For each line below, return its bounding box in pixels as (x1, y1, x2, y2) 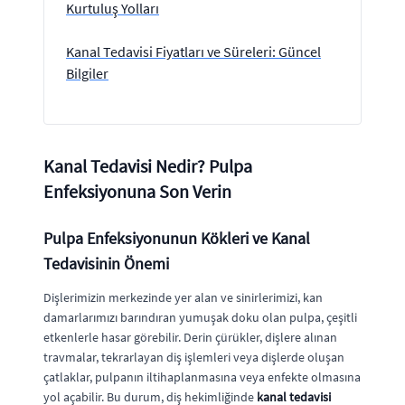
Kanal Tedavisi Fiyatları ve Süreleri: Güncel (66, 42, 321, 61)
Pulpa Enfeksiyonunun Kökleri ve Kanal (43, 228, 310, 249)
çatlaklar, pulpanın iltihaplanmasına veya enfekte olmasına (43, 369, 361, 385)
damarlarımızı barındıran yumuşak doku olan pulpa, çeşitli (43, 309, 357, 325)
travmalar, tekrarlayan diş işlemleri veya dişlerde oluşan (43, 349, 344, 365)
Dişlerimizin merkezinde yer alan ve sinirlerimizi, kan (43, 289, 323, 306)
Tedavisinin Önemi (43, 253, 169, 274)
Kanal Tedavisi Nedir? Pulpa (43, 155, 252, 177)
